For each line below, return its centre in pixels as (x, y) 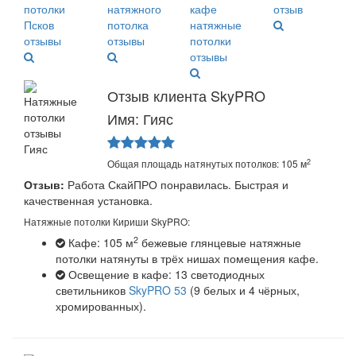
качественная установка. (88, 201)
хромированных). (101, 306)
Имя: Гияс (140, 119)
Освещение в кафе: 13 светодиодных (165, 275)
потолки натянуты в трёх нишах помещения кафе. (187, 259)
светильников (92, 290)
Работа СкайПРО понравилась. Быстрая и (176, 185)
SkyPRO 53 (158, 290)
